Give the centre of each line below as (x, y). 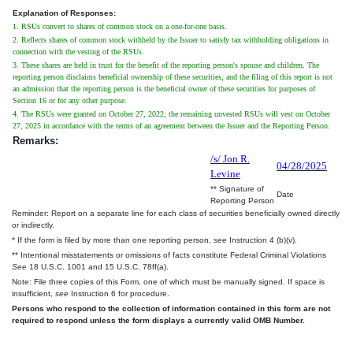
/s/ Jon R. (230, 158)
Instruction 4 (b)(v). (262, 240)
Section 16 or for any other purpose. (70, 100)
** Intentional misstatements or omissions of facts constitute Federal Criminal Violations (169, 255)
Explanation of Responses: (64, 13)
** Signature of (237, 188)
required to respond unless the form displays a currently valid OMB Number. (158, 320)
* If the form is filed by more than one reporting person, (113, 240)
